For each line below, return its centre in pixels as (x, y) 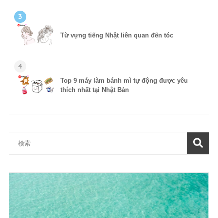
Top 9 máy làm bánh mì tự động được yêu (124, 81)
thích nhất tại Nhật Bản (94, 90)
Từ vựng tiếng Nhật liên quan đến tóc (117, 36)
